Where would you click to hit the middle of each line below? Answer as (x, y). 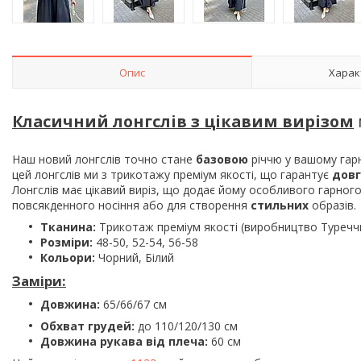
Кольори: (68, 257)
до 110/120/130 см (186, 326)
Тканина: (68, 226)
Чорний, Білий (135, 257)
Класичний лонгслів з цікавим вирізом (183, 121)
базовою (224, 159)
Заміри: (39, 280)
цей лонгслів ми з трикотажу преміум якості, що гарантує (172, 174)
